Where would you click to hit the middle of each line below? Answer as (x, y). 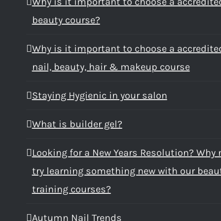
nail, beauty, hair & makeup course (111, 67)
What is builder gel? (77, 124)
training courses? (71, 189)
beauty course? (66, 20)
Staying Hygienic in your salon (99, 95)
